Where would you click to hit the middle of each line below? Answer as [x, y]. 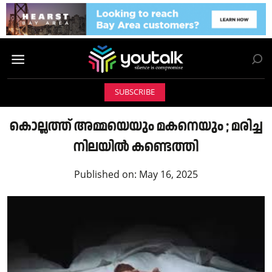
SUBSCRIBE [134, 92]
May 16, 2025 [168, 175]
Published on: [107, 175]
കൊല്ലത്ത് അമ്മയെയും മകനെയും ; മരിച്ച [136, 126]
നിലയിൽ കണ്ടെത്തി [136, 147]
